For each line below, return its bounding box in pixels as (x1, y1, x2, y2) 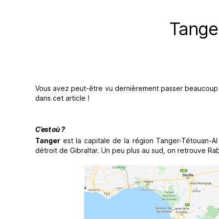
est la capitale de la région (60, 136, 156, 145)
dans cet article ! (35, 93, 89, 102)
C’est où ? (35, 125, 65, 133)
